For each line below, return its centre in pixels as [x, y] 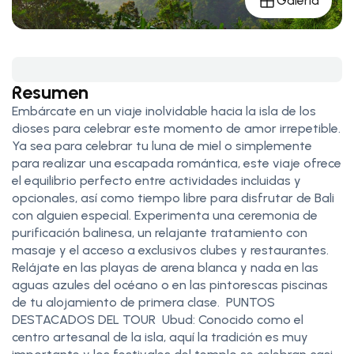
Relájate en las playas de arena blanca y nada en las [165, 267]
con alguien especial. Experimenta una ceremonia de [165, 215]
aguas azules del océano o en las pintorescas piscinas [170, 284]
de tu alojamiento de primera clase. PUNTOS [143, 302]
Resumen [50, 92]
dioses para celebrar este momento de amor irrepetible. [176, 128]
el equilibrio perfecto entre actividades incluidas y [156, 180]
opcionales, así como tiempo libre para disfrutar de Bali [173, 198]
